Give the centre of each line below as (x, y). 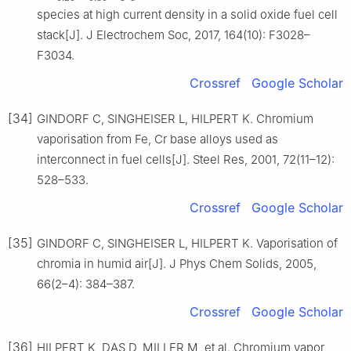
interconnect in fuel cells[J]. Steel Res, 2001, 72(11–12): (186, 160)
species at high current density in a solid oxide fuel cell (187, 15)
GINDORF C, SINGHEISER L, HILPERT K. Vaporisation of (187, 244)
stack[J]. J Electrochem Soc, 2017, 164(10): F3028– (174, 35)
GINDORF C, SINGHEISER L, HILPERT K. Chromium (175, 119)
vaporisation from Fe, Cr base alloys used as (157, 139)
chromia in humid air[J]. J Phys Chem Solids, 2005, (177, 264)
